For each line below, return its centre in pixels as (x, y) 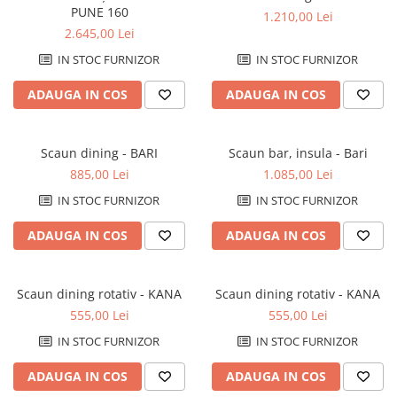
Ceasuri (36, 38)
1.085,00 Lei (298, 175)
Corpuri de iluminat (73, 199)
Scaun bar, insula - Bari (355, 153)
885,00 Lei (99, 175)
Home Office (51, 226)
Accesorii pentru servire (84, 153)
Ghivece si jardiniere (74, 130)
